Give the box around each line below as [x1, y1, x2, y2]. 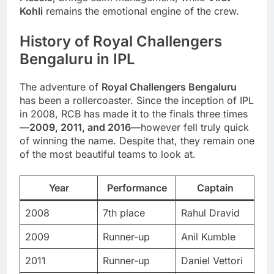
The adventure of [20, 80, 102, 93]
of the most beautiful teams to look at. [20, 147, 196, 160]
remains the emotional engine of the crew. [43, 4, 239, 17]
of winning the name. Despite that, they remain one [20, 134, 254, 147]
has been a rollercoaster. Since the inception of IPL [20, 94, 254, 106]
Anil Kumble [181, 230, 235, 243]
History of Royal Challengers [20, 32, 222, 50]
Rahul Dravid [181, 206, 240, 219]
